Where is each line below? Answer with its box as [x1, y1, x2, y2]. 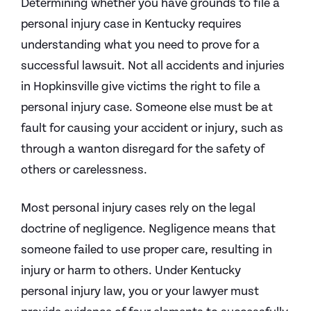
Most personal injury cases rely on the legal [21, 201, 255, 215]
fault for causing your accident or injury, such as [21, 121, 283, 135]
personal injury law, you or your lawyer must [21, 284, 259, 299]
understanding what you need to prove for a [21, 37, 260, 52]
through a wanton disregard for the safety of [21, 142, 264, 156]
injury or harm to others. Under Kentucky [21, 263, 241, 278]
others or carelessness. [21, 162, 147, 177]
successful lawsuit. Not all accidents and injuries [21, 58, 285, 73]
